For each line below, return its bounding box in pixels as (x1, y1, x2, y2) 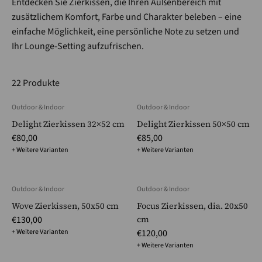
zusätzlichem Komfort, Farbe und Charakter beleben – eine (12, 11, 242, 24)
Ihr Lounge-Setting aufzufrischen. (12, 40, 144, 53)
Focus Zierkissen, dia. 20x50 (137, 199, 248, 212)
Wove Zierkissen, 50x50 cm (12, 199, 119, 212)
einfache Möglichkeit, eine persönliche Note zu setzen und (12, 25, 239, 39)
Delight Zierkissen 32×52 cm (12, 118, 125, 130)
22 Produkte (12, 77, 60, 90)
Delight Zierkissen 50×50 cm (137, 118, 250, 130)
